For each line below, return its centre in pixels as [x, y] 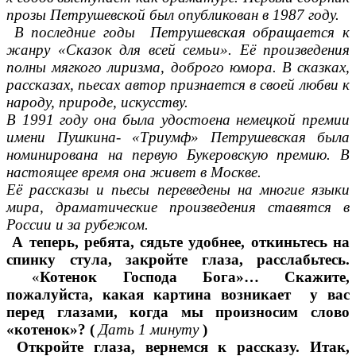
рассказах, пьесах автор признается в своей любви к [178, 85]
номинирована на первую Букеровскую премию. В [178, 155]
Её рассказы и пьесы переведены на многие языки [178, 190]
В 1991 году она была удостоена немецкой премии [178, 120]
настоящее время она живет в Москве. [134, 172]
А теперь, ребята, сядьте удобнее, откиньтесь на [178, 242]
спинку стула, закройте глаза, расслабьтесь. [178, 260]
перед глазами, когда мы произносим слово [178, 312]
